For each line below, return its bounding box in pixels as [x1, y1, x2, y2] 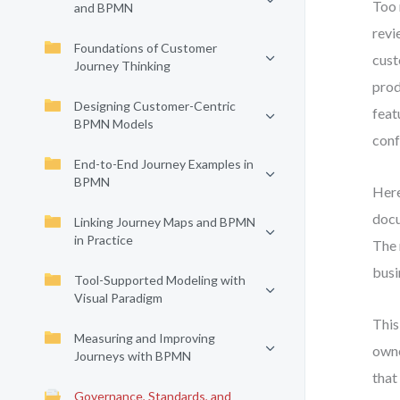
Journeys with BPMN [74, 348, 191, 363]
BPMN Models [74, 116, 154, 131]
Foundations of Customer [74, 40, 217, 55]
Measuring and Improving [74, 330, 215, 346]
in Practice [74, 232, 133, 247]
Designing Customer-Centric [74, 98, 236, 113]
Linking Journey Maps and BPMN [74, 214, 255, 229]
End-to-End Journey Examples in [74, 156, 254, 171]
